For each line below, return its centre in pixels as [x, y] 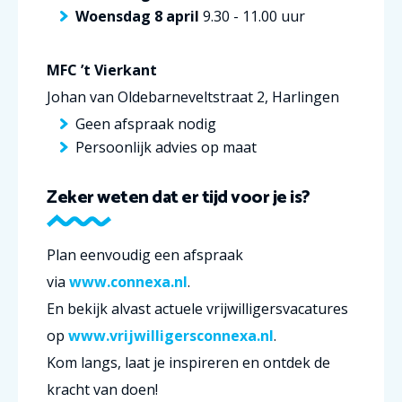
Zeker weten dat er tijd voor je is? [179, 197]
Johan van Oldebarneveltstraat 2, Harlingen [193, 96]
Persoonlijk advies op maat [166, 147]
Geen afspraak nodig [146, 123]
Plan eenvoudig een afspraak [145, 254]
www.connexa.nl [128, 281]
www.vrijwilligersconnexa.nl [171, 335]
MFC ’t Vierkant [102, 70]
